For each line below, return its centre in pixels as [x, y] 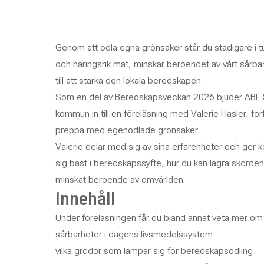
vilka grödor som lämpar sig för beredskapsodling [154, 251]
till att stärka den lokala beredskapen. [129, 80]
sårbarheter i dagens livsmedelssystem [134, 234]
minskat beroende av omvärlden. [120, 179]
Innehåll [85, 199]
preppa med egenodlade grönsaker [126, 130]
